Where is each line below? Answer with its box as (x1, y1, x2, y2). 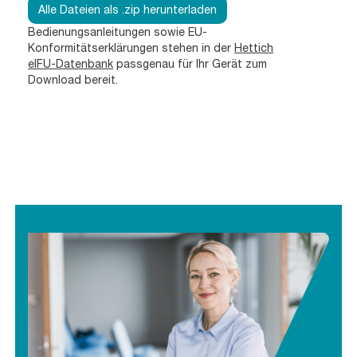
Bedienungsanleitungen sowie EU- (28, 25, 207, 38)
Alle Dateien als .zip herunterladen (38, 2, 217, 16)
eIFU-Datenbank (28, 57, 113, 70)
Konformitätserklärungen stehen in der (28, 41, 234, 54)
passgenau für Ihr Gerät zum (113, 57, 267, 70)
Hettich (234, 41, 273, 54)
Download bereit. (28, 73, 118, 86)
